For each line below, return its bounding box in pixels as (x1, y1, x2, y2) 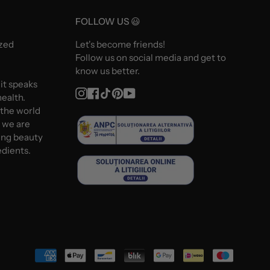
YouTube (134, 86, 172, 98)
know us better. (75, 64, 140, 77)
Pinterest (122, 86, 163, 98)
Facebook (98, 86, 140, 98)
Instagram (86, 86, 130, 98)
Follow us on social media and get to (75, 51, 226, 63)
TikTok (110, 86, 139, 98)
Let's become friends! (75, 38, 165, 50)
